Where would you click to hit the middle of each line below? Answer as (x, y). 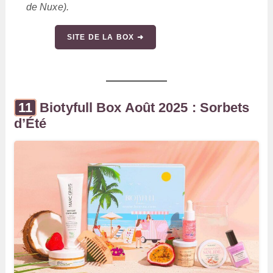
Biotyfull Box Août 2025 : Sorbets (145, 108)
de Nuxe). (47, 7)
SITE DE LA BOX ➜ (105, 37)
